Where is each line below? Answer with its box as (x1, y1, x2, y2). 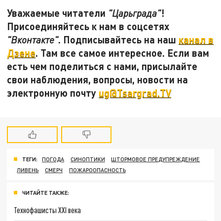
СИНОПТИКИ (70, 156, 105, 163)
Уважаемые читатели (7, 6, 109, 19)
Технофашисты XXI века (14, 205, 81, 215)
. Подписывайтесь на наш (58, 33, 179, 45)
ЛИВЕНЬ (17, 167, 39, 174)
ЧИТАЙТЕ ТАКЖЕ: (22, 189, 69, 196)
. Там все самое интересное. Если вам (36, 46, 210, 59)
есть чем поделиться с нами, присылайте (7, 60, 198, 72)
